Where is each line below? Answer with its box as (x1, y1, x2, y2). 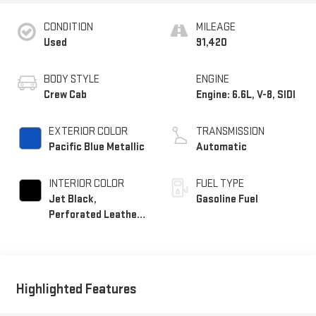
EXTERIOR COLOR (48, 124, 128, 138)
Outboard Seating (48, 238, 131, 253)
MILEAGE (196, 20, 236, 34)
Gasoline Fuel (196, 192, 258, 206)
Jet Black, (48, 192, 97, 206)
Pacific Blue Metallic (48, 140, 145, 154)
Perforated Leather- (48, 207, 145, 221)
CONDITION (43, 20, 93, 34)
